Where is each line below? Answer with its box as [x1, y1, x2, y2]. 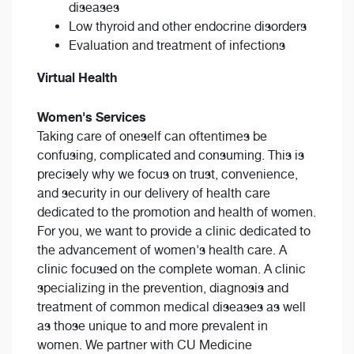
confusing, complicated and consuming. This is [37, 148, 304, 164]
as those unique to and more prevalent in [37, 318, 268, 334]
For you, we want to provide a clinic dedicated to [37, 224, 311, 239]
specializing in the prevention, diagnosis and [37, 281, 288, 296]
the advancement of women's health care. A [37, 243, 287, 258]
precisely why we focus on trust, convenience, [37, 167, 298, 183]
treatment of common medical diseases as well [37, 299, 306, 315]
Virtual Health [37, 70, 117, 86]
